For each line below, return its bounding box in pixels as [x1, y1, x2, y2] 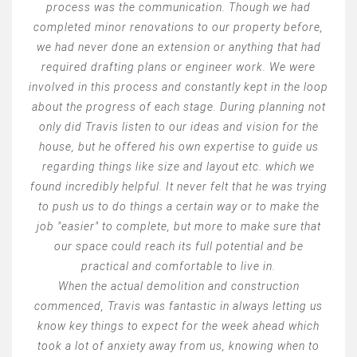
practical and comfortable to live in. [81, 259, 276, 273]
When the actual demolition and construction [57, 279, 300, 292]
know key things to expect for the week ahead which [37, 319, 320, 332]
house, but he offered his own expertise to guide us [38, 139, 319, 153]
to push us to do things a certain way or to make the [37, 199, 320, 213]
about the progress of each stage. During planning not [31, 100, 326, 113]
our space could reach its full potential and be [53, 239, 304, 253]
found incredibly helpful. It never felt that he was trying [29, 179, 328, 193]
